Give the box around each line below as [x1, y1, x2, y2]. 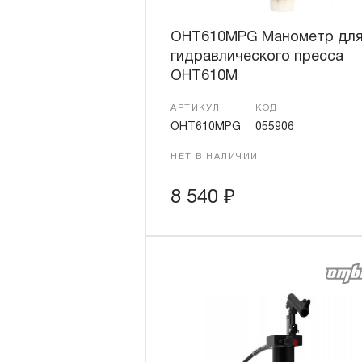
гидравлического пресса [170, 50, 343, 64]
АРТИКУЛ [170, 104, 221, 112]
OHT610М [170, 69, 238, 83]
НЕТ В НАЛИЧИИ [170, 153, 259, 161]
